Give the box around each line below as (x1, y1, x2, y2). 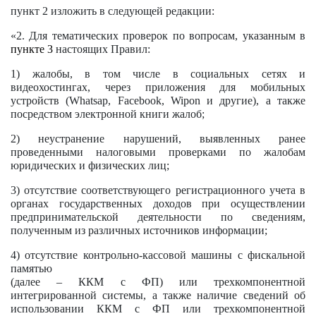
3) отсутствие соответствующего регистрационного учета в (11, 184, 305, 196)
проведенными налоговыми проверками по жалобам (11, 146, 305, 158)
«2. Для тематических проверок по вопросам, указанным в (11, 30, 305, 42)
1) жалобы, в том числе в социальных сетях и (11, 68, 305, 80)
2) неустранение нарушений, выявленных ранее (11, 133, 305, 145)
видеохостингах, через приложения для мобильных (11, 81, 305, 93)
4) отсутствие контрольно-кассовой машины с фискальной (11, 249, 305, 261)
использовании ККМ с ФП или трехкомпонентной (11, 303, 305, 315)
